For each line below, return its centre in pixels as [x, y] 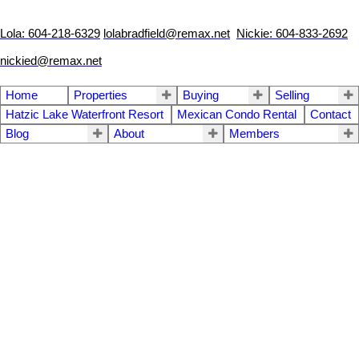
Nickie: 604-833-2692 [292, 33]
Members [254, 134]
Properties [100, 96]
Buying [201, 96]
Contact [331, 115]
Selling [292, 96]
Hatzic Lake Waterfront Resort [85, 115]
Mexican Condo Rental [237, 115]
